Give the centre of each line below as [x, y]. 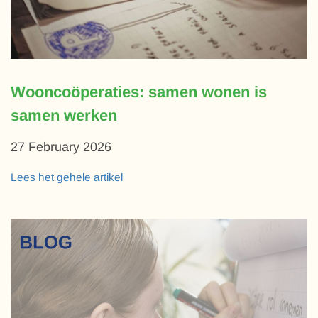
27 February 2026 [61, 147]
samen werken [64, 116]
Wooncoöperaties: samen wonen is [139, 92]
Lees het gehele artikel [67, 177]
